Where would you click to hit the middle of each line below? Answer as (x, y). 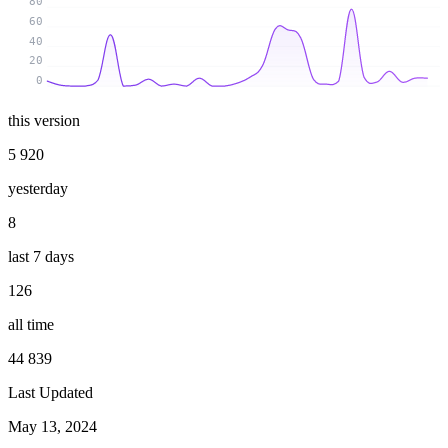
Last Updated (50, 392)
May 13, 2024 (52, 426)
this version (44, 120)
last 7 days (41, 256)
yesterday (38, 188)
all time (31, 324)
